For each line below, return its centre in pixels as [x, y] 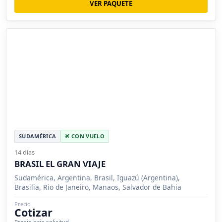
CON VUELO [87, 136]
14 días [25, 152]
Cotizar [33, 212]
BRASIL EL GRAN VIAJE [60, 164]
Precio [23, 204]
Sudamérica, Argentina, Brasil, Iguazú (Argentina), [97, 177]
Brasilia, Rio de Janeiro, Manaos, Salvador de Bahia [98, 187]
